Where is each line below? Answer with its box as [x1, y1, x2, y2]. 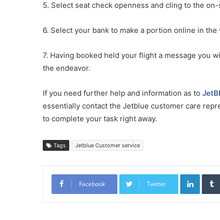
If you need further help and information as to [43, 88, 202, 98]
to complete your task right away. [43, 114, 157, 124]
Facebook [79, 180, 105, 189]
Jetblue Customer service [75, 142, 140, 149]
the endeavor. [43, 63, 90, 73]
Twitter [147, 180, 166, 189]
